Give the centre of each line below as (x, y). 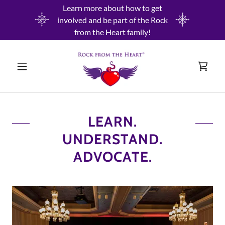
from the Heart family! (113, 32)
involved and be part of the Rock (113, 20)
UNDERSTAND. (113, 139)
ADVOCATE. (113, 157)
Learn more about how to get (113, 8)
